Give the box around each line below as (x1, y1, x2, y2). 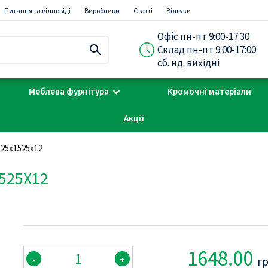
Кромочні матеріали (167, 86, 251, 97)
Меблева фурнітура (29, 86, 109, 97)
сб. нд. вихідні (157, 56, 220, 69)
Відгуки (166, 6, 191, 15)
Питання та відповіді (4, 6, 71, 15)
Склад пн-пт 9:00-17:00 (157, 43, 256, 56)
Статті (133, 6, 153, 15)
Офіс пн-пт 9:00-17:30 (157, 30, 249, 43)
